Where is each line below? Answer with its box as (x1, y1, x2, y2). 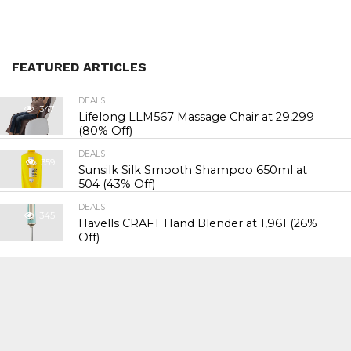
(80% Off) (78, 124, 133, 139)
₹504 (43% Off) (78, 177, 156, 192)
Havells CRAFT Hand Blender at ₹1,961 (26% (78, 216, 318, 231)
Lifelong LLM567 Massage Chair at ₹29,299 (78, 110, 315, 125)
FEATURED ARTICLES (12, 60, 147, 75)
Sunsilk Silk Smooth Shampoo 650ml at (78, 163, 308, 178)
